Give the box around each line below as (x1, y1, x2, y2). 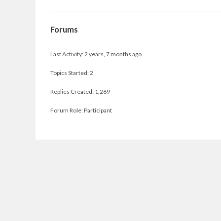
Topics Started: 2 (50, 69, 93, 76)
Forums (50, 24, 78, 35)
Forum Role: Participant (50, 107, 112, 114)
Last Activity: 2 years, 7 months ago (50, 50, 142, 58)
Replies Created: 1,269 (50, 88, 110, 95)
